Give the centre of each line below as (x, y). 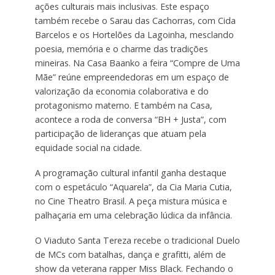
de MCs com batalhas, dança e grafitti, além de (130, 254)
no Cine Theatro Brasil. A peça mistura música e (131, 201)
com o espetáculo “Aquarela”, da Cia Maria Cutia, (133, 187)
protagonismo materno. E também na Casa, (123, 106)
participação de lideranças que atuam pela (120, 134)
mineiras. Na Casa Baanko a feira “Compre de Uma (137, 63)
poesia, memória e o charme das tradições (121, 49)
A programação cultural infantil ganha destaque (130, 173)
